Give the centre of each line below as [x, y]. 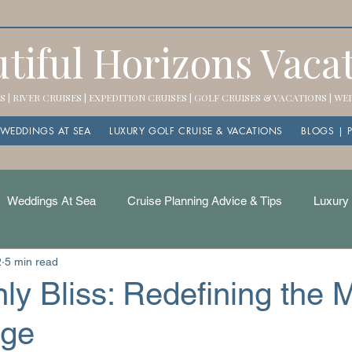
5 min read [31, 261]
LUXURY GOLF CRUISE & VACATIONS [196, 131]
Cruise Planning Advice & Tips [205, 201]
